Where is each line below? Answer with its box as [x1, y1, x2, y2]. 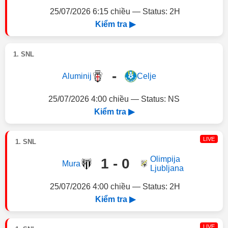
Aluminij [62, 72, 92, 80]
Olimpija [150, 155, 180, 163]
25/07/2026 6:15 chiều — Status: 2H [50, 7, 180, 16]
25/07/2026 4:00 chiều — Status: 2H [50, 182, 180, 191]
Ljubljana [150, 164, 184, 173]
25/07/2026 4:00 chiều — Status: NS [48, 95, 180, 103]
